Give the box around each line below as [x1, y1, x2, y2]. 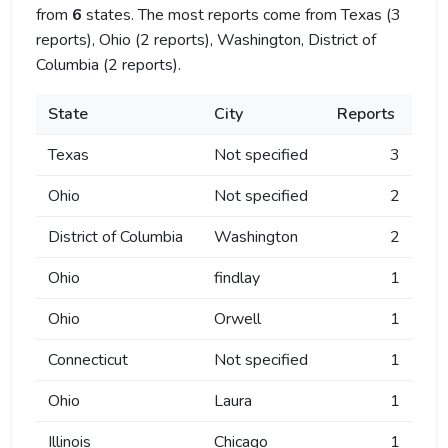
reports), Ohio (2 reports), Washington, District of [36, 29, 376, 51]
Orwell [214, 308, 261, 330]
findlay [214, 267, 260, 289]
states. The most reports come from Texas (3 [82, 4, 401, 26]
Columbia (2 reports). [36, 54, 181, 76]
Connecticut [48, 349, 128, 371]
